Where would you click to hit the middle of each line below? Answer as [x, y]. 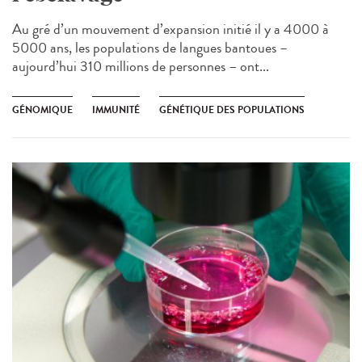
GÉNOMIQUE [42, 110]
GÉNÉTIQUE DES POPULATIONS [232, 110]
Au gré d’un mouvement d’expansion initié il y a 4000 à [170, 29]
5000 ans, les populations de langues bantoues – [150, 48]
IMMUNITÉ [116, 110]
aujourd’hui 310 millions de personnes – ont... [141, 67]
